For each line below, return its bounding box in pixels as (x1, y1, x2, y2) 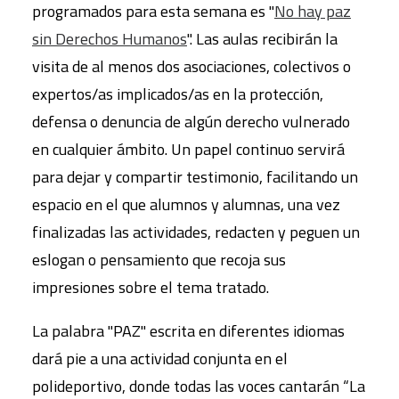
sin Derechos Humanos (32, 27, 187, 52)
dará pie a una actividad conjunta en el (32, 346, 288, 371)
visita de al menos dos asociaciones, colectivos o (32, 54, 351, 79)
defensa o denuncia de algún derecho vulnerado (32, 110, 350, 134)
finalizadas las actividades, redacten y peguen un (32, 220, 360, 245)
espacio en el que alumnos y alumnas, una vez (32, 192, 340, 217)
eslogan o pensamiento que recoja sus (32, 248, 286, 273)
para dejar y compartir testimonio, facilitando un (32, 165, 358, 190)
